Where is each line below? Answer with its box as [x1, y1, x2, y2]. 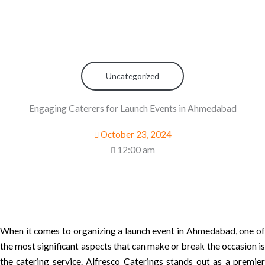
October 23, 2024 [100, 128, 172, 140]
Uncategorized [106, 70, 159, 81]
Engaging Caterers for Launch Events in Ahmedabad [28, 102, 237, 114]
